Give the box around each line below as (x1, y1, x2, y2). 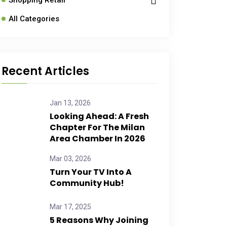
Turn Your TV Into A (50, 166, 132, 178)
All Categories (9, 14, 59, 23)
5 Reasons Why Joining (50, 214, 148, 226)
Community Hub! (50, 177, 124, 189)
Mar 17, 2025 (50, 203, 91, 211)
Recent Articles (2, 63, 89, 79)
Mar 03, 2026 (50, 155, 91, 163)
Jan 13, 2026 (50, 99, 91, 107)
